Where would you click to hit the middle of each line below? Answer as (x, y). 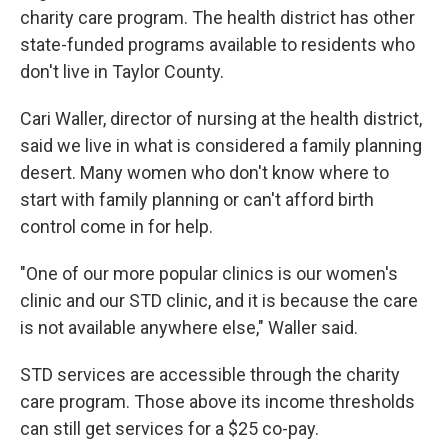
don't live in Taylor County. (122, 71)
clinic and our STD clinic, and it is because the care (219, 300)
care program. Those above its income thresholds (217, 401)
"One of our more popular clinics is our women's (209, 273)
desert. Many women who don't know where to (204, 172)
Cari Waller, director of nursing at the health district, (221, 118)
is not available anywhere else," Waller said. (189, 327)
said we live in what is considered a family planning (221, 145)
